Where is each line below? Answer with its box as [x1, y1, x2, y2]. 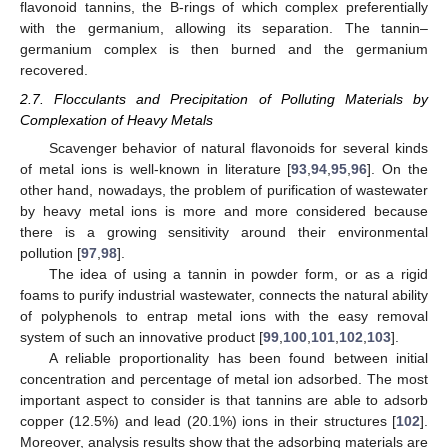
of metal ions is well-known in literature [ [20, 160, 292, 177]
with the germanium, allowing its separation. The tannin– [20, 20, 428, 37]
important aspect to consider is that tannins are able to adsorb [20, 391, 428, 408]
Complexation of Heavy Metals [20, 111, 213, 128]
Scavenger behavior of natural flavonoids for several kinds [48, 139, 428, 156]
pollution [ [20, 244, 81, 261]
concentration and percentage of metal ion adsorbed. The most [20, 370, 428, 387]
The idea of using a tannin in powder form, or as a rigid [48, 265, 428, 282]
